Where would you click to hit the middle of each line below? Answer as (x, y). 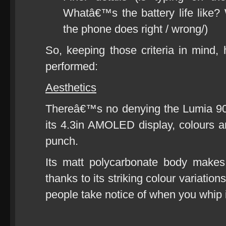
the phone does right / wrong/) (135, 29)
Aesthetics (71, 88)
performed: (72, 66)
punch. (62, 141)
